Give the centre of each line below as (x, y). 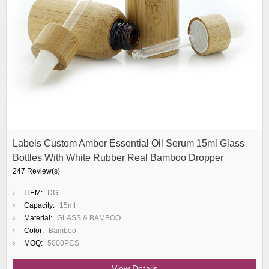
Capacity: (39, 205)
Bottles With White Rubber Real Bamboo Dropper (118, 158)
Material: (38, 218)
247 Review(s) (36, 171)
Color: (34, 231)
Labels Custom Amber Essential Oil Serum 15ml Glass (128, 143)
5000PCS (63, 243)
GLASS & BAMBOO (89, 218)
